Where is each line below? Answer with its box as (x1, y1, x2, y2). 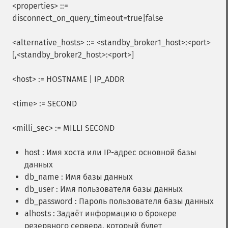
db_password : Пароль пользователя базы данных (24, 196, 214, 206)
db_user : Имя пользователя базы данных (24, 184, 183, 194)
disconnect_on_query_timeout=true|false (12, 13, 163, 23)
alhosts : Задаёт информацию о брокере (24, 209, 177, 218)
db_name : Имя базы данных (24, 172, 133, 182)
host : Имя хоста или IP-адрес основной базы (24, 148, 196, 157)
